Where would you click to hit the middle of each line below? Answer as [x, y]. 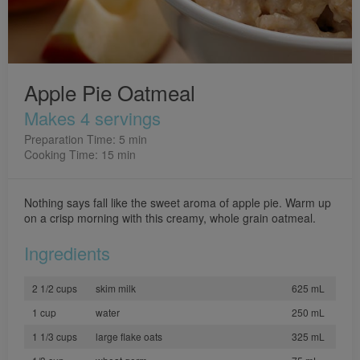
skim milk [116, 288]
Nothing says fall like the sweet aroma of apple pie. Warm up [178, 202]
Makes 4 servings [92, 118]
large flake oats [129, 336]
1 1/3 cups [55, 336]
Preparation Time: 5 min [86, 139]
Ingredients [67, 253]
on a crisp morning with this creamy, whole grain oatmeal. [170, 218]
